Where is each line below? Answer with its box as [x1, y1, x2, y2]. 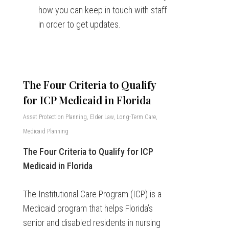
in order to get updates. [38, 19, 121, 30]
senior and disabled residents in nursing [22, 217, 161, 228]
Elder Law [89, 113, 113, 121]
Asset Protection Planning [22, 113, 87, 121]
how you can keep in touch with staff [38, 5, 167, 15]
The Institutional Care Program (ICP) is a [22, 189, 162, 199]
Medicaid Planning [22, 128, 68, 135]
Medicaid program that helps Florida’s [22, 203, 153, 214]
